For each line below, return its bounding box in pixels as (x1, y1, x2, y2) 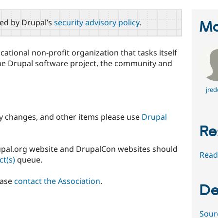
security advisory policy (54, 17, 139, 28)
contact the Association (14, 176, 100, 187)
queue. (15, 154, 42, 165)
